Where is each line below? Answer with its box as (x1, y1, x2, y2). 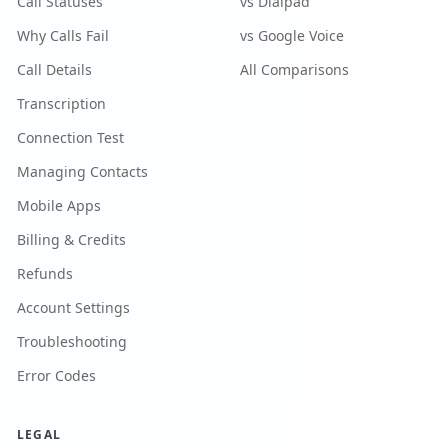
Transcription (17, 93, 106, 113)
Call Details (17, 59, 92, 79)
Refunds (17, 263, 73, 283)
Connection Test (17, 127, 124, 147)
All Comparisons (240, 59, 349, 79)
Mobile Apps (17, 195, 101, 215)
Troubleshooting (17, 331, 127, 351)
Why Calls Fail (17, 25, 109, 45)
